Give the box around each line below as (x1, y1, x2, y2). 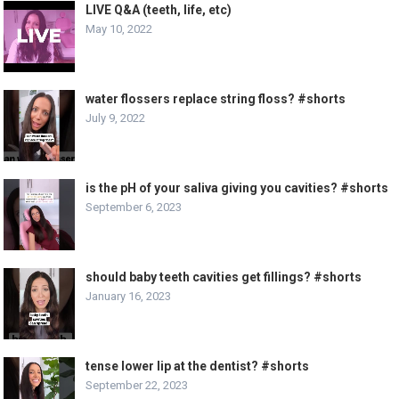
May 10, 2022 (85, 21, 153, 36)
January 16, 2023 (85, 289, 172, 303)
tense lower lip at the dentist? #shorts (85, 358, 310, 373)
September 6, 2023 (85, 199, 183, 214)
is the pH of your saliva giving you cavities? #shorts (85, 180, 389, 195)
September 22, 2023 (85, 378, 189, 392)
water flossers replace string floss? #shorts (85, 91, 346, 106)
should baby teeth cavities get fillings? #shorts (85, 269, 362, 284)
